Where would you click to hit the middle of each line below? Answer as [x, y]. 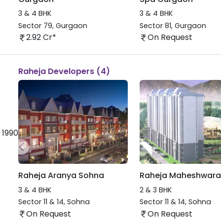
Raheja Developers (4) [64, 72]
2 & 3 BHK [155, 190]
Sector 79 [35, 25]
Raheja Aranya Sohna [61, 176]
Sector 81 [155, 25]
